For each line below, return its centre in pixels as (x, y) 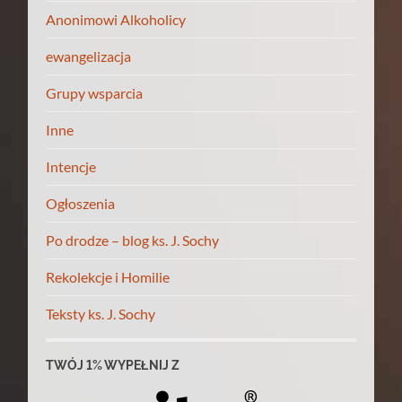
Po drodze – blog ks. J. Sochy (133, 240)
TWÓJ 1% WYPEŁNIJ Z (113, 365)
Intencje (71, 166)
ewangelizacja (89, 56)
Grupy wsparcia (95, 92)
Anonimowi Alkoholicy (116, 19)
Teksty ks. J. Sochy (101, 313)
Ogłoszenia (81, 203)
